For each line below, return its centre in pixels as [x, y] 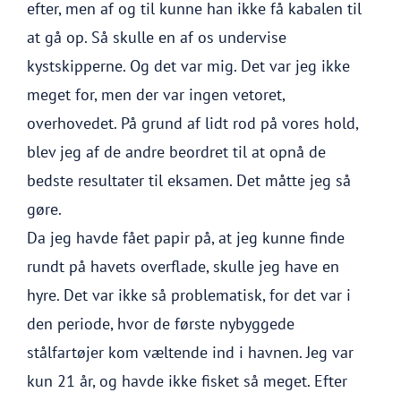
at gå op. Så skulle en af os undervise [157, 37]
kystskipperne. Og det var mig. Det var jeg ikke [188, 66]
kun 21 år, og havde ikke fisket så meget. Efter [187, 381]
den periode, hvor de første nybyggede [161, 324]
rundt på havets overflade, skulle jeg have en [183, 266]
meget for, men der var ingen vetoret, [156, 94]
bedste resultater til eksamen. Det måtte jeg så [189, 180]
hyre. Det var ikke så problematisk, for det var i [189, 295]
